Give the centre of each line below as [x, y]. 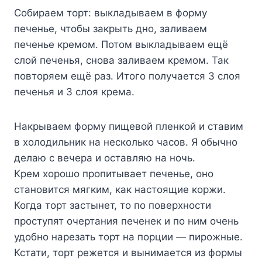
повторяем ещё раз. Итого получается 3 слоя [127, 76]
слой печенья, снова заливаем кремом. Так [121, 60]
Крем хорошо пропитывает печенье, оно [114, 173]
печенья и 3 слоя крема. [74, 92]
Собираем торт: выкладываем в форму [111, 13]
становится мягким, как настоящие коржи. [120, 189]
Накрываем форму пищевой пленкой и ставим [129, 126]
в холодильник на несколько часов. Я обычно [126, 142]
